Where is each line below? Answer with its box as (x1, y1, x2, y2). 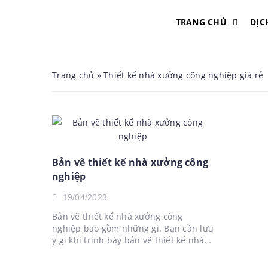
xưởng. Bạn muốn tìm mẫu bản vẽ (52, 246, 193, 258)
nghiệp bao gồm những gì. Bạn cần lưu (52, 223, 214, 234)
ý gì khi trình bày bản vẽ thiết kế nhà (52, 234, 205, 246)
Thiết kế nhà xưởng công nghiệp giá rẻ (103, 69, 264, 81)
